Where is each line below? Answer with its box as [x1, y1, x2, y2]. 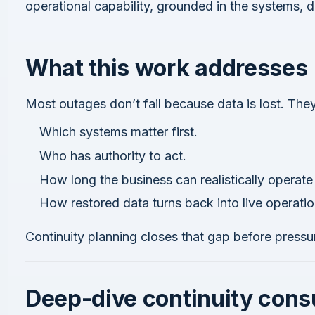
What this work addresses [25, 53, 308, 82]
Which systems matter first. [39, 124, 198, 140]
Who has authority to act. [39, 148, 186, 163]
